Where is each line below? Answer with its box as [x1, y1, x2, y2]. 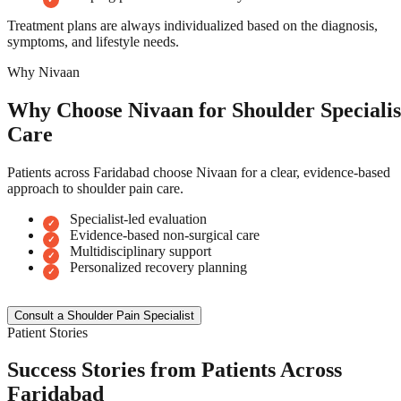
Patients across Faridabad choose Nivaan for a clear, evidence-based [7, 164, 390, 180]
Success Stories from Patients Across [7, 358, 342, 382]
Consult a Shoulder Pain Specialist [14, 308, 194, 322]
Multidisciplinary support [70, 243, 211, 259]
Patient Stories [7, 324, 88, 340]
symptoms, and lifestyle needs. [7, 33, 179, 49]
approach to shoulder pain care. [7, 180, 183, 196]
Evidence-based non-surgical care [70, 226, 260, 243]
